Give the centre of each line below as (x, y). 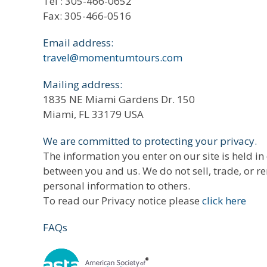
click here (224, 201)
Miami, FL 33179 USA (93, 114)
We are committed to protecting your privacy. (150, 141)
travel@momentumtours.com (113, 58)
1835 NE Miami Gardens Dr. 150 (119, 99)
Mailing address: (83, 84)
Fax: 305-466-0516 (87, 16)
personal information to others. (117, 186)
